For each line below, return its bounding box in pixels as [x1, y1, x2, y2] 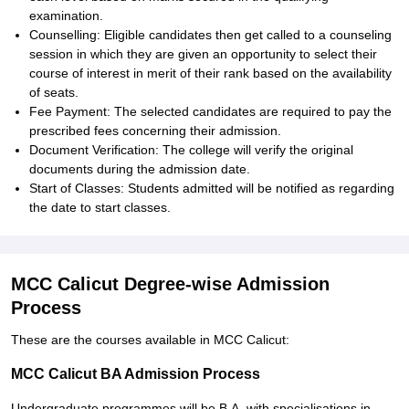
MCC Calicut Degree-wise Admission [11, 274, 330, 294]
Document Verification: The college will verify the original [29, 142, 353, 157]
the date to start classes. [29, 200, 171, 215]
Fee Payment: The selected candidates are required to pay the [29, 104, 392, 119]
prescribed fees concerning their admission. [29, 123, 281, 138]
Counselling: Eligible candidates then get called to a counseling [29, 27, 392, 42]
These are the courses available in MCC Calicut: [11, 332, 289, 347]
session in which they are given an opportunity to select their [29, 47, 377, 61]
